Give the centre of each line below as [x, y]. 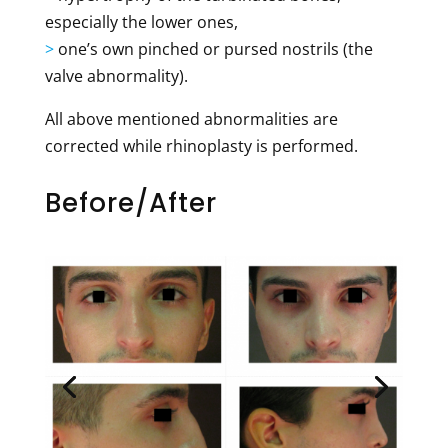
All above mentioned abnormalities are [191, 118]
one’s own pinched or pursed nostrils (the [213, 48]
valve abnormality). [116, 75]
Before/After [130, 202]
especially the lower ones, [141, 21]
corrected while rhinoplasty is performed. [201, 145]
